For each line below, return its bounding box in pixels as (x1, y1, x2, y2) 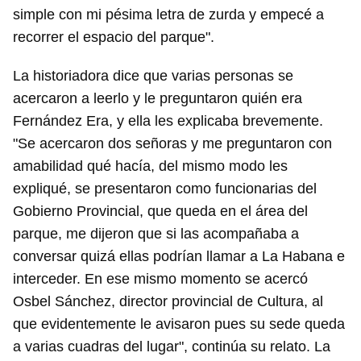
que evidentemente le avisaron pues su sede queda (13, 316, 345, 333)
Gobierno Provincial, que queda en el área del (13, 203, 308, 220)
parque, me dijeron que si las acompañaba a (13, 226, 299, 243)
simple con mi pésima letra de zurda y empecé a (13, 6, 324, 23)
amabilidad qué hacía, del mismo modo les (13, 158, 288, 175)
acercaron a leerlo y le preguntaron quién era (13, 90, 302, 107)
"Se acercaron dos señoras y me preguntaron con (13, 135, 332, 152)
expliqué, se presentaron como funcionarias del (13, 180, 317, 197)
